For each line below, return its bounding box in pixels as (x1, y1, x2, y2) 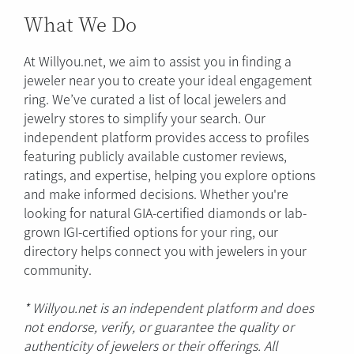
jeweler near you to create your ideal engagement (24, 70, 312, 89)
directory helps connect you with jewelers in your (24, 240, 307, 260)
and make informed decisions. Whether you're (24, 183, 288, 203)
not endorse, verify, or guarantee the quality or (24, 316, 294, 336)
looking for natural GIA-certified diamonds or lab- (24, 202, 307, 222)
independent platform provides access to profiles (24, 126, 309, 146)
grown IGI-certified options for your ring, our (24, 221, 278, 241)
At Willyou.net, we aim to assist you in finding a (24, 51, 292, 70)
